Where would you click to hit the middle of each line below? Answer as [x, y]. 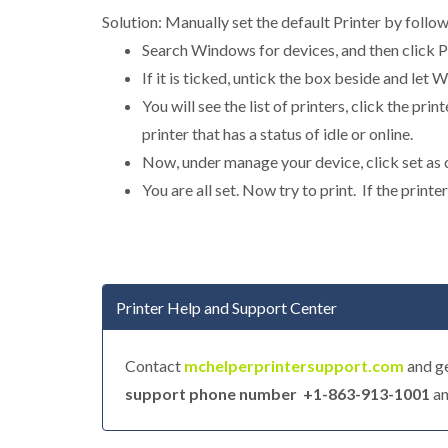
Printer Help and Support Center [226, 308]
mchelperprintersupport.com [294, 366]
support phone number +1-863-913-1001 [277, 394]
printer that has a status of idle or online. [277, 134]
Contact [154, 366]
